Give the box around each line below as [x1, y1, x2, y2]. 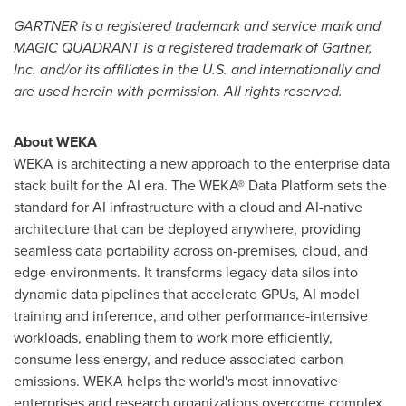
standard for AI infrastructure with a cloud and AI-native [14, 197, 362, 217]
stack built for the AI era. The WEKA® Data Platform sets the [14, 175, 387, 196]
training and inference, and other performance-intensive [14, 305, 368, 326]
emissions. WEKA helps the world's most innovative [14, 371, 338, 391]
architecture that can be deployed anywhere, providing [14, 218, 361, 239]
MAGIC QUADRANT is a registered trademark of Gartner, [14, 37, 372, 58]
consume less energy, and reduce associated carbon [14, 349, 343, 370]
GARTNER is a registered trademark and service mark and [14, 15, 381, 36]
